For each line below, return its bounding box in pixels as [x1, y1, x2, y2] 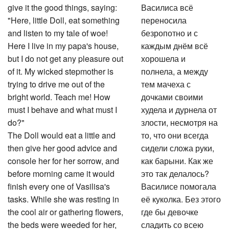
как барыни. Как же [141, 153, 214, 165]
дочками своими [141, 89, 203, 101]
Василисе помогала [141, 179, 217, 191]
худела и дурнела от [141, 102, 217, 114]
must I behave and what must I [8, 102, 117, 114]
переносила [141, 13, 187, 25]
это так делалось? [141, 166, 210, 178]
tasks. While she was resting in [8, 192, 119, 203]
